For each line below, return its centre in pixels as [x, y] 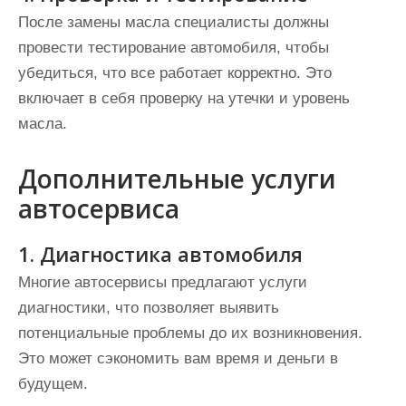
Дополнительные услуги [177, 179]
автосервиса [99, 208]
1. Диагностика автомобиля [160, 254]
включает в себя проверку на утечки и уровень [184, 98]
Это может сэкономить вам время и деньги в [178, 358]
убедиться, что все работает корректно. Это [175, 73]
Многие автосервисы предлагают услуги [163, 282]
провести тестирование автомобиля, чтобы [174, 48]
